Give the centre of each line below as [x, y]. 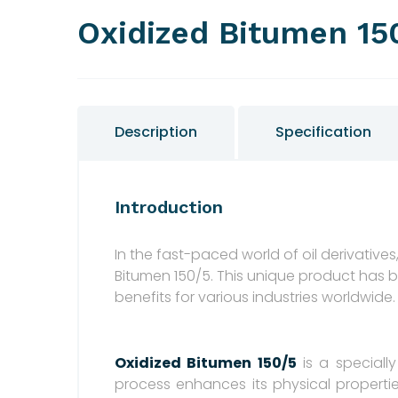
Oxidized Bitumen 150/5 [206, 362]
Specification [323, 131]
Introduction [169, 207]
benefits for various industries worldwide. [255, 297]
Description [156, 131]
